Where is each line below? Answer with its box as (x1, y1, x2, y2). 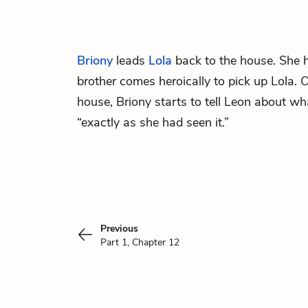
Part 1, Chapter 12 (100, 236, 179, 249)
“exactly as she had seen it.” (77, 114, 229, 131)
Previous (100, 222, 138, 235)
